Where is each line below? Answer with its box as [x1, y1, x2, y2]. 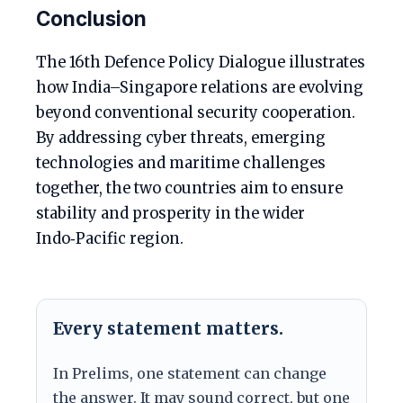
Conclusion [36, 6, 147, 31]
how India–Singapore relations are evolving [36, 78, 363, 98]
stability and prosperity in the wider [36, 204, 305, 224]
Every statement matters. [53, 318, 283, 340]
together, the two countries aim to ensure [36, 179, 343, 199]
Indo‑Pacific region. [36, 229, 184, 249]
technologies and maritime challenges [36, 154, 326, 174]
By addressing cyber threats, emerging [36, 129, 326, 148]
